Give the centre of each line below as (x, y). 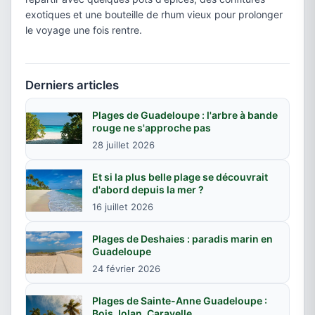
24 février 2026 (126, 268)
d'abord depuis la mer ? (148, 189)
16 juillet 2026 (123, 206)
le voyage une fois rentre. (84, 30)
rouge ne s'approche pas (152, 127)
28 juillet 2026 (123, 144)
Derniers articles (72, 85)
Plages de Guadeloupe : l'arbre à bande (185, 115)
